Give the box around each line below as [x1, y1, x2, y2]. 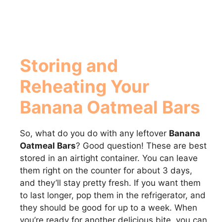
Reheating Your [20, 75, 149, 97]
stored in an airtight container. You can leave [20, 153, 198, 163]
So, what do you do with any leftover [20, 128, 169, 138]
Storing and [20, 55, 118, 76]
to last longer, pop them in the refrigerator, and [20, 190, 206, 200]
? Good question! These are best [76, 140, 207, 151]
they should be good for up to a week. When [20, 202, 197, 213]
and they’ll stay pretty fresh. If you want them [20, 177, 201, 188]
